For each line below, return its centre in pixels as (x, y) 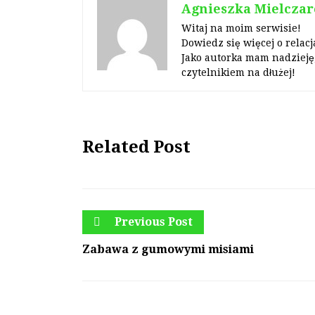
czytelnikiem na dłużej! (238, 72)
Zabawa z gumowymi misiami (168, 250)
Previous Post (152, 221)
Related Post (136, 147)
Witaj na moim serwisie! (241, 28)
